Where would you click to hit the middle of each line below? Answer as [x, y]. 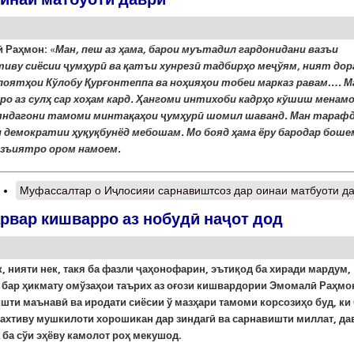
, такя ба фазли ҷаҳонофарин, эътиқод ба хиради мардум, [204, 269]
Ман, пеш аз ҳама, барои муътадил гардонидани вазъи [196, 50]
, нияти [21, 269]
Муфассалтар [56, 191]
